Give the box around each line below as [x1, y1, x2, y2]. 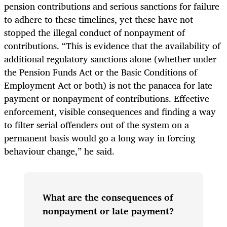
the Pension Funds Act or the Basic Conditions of [4, 64, 197, 80]
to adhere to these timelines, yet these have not [4, 12, 193, 27]
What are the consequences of [43, 189, 173, 205]
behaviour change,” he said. [4, 143, 115, 159]
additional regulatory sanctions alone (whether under [4, 51, 216, 67]
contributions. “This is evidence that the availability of [4, 38, 220, 54]
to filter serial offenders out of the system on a [4, 117, 189, 133]
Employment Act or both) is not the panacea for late [4, 78, 212, 93]
